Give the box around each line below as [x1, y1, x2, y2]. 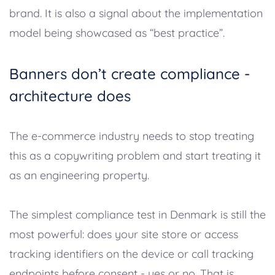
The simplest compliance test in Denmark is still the [9, 207, 266, 222]
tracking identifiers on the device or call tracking [9, 247, 254, 261]
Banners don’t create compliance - [9, 64, 250, 83]
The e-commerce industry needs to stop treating [9, 129, 254, 144]
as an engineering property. [9, 168, 149, 183]
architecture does [9, 87, 131, 106]
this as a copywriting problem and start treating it [9, 149, 261, 163]
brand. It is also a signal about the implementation [9, 6, 263, 21]
